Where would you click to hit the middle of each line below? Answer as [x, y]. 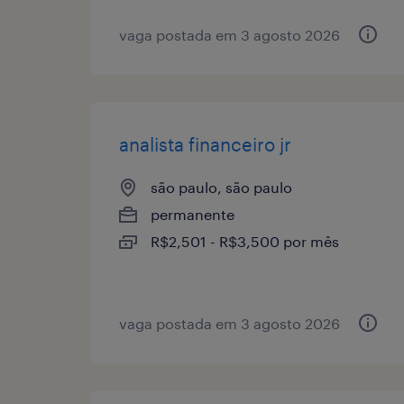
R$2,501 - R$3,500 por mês [245, 241]
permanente [193, 214]
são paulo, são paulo [221, 187]
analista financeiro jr [205, 144]
